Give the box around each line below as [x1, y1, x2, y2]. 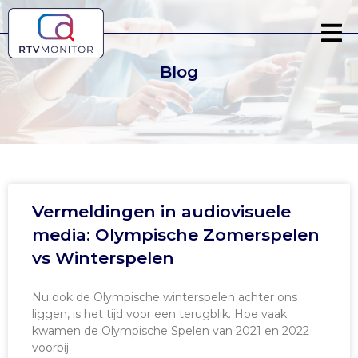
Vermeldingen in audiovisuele [32, 201, 291, 221]
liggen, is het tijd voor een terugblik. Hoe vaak [32, 307, 287, 321]
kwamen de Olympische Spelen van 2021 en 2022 [32, 324, 309, 338]
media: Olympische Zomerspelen [32, 225, 320, 245]
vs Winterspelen [32, 248, 174, 268]
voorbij [32, 340, 69, 355]
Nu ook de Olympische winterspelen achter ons [32, 290, 297, 304]
